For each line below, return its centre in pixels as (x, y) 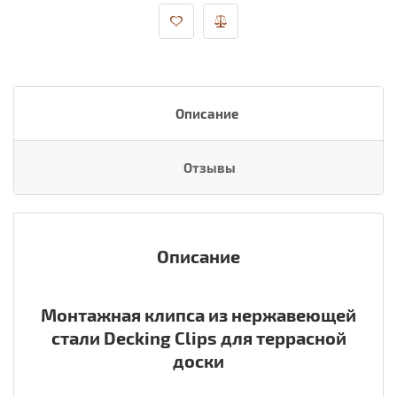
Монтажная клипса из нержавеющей (198, 315)
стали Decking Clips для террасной (198, 338)
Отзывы (209, 168)
